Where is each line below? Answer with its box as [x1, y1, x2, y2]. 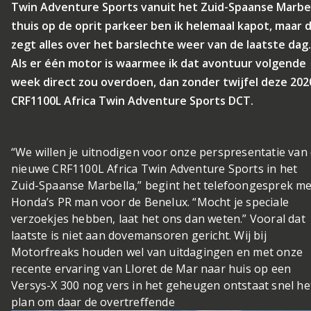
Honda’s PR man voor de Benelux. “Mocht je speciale [11, 194, 289, 210]
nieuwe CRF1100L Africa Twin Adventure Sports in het [11, 161, 298, 176]
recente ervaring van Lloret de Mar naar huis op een [11, 261, 292, 276]
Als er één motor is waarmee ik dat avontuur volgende [11, 56, 306, 71]
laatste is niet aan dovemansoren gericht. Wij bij [11, 228, 267, 243]
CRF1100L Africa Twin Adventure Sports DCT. [11, 93, 253, 108]
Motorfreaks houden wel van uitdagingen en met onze [11, 244, 303, 260]
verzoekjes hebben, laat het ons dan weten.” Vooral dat [11, 211, 305, 226]
